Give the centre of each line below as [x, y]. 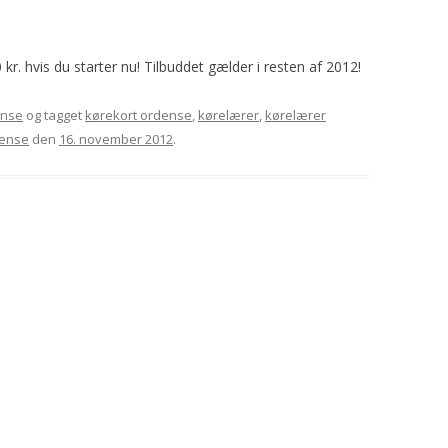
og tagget [54, 115]
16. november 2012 [116, 139]
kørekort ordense [138, 115]
